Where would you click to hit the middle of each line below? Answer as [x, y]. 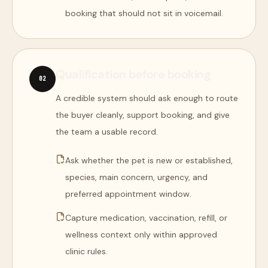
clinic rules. [86, 251]
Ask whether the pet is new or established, [149, 160]
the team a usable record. [107, 132]
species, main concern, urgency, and [136, 177]
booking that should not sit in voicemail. [144, 13]
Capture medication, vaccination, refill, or [146, 218]
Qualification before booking [133, 74]
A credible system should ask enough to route [147, 98]
